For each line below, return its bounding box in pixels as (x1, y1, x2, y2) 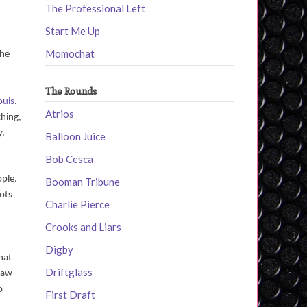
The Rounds (45, 85, 97, 97)
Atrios (45, 107, 74, 120)
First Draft (45, 288, 95, 301)
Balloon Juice (45, 130, 106, 143)
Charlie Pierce (45, 197, 110, 210)
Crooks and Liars (45, 220, 121, 233)
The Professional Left (45, 2, 145, 15)
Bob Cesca (45, 152, 93, 165)
